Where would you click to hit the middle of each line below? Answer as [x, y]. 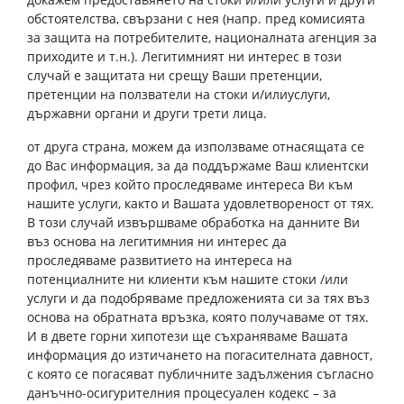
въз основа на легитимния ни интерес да [157, 241]
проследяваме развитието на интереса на [160, 260]
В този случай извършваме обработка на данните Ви [193, 222]
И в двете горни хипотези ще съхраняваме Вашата [188, 336]
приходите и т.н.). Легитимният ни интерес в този [184, 56]
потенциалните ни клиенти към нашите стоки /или [188, 279]
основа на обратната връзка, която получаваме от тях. [198, 317]
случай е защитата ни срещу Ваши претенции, [174, 75]
